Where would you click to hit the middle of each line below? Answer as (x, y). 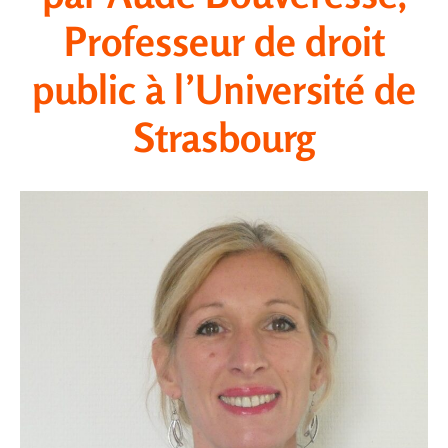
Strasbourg (224, 137)
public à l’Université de (224, 89)
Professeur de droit (224, 41)
